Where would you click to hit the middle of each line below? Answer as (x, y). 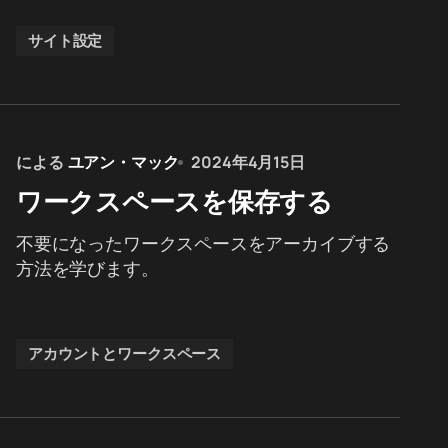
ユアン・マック (123, 162)
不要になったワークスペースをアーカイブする (203, 243)
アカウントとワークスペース (125, 353)
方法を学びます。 (87, 268)
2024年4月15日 (248, 162)
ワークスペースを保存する (174, 201)
